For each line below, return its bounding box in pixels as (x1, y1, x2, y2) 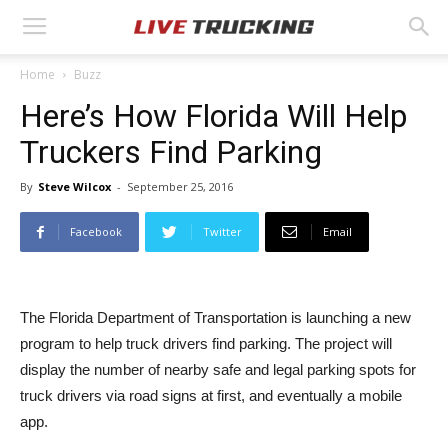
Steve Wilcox (38, 179, 111, 194)
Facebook (70, 224, 122, 239)
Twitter (203, 224, 242, 239)
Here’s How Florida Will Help (20, 97, 407, 135)
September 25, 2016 (127, 179, 233, 194)
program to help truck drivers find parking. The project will (20, 335, 392, 352)
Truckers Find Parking (20, 133, 322, 171)
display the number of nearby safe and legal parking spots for (20, 361, 416, 378)
